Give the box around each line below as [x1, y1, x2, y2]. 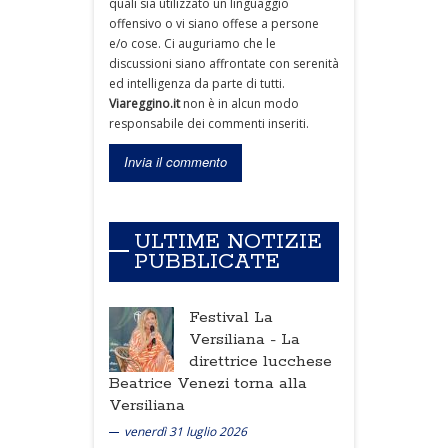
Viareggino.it [109, 95, 180, 112]
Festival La [189, 307, 273, 328]
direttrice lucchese [189, 351, 332, 372]
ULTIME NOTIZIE [134, 228, 322, 256]
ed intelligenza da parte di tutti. [109, 75, 285, 92]
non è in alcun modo [180, 95, 299, 112]
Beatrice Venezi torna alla [109, 373, 307, 394]
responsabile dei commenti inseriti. [109, 115, 309, 132]
